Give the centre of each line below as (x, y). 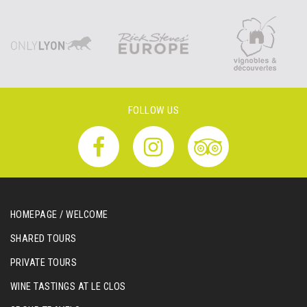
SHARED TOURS (44, 239)
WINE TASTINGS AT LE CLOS (68, 287)
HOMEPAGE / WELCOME (59, 215)
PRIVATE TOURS (44, 263)
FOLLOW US (153, 110)
